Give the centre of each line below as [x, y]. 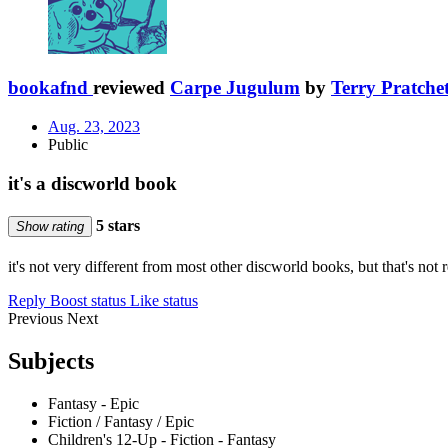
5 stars [116, 225]
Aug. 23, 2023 [94, 126]
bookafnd [48, 88]
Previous [37, 319]
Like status [164, 301]
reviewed [131, 88]
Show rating [50, 226]
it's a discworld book [92, 183]
